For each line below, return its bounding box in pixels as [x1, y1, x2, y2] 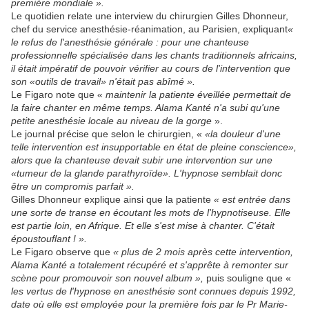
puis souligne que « [206, 272, 291, 283]
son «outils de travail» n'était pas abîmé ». [11, 76, 195, 87]
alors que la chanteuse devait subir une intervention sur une [11, 154, 272, 166]
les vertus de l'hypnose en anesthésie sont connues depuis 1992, [11, 286, 296, 297]
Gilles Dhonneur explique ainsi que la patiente [11, 194, 214, 205]
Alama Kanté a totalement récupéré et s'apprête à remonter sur [11, 259, 288, 270]
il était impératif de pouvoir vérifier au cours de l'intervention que [11, 63, 290, 74]
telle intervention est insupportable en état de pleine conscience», [11, 141, 297, 152]
